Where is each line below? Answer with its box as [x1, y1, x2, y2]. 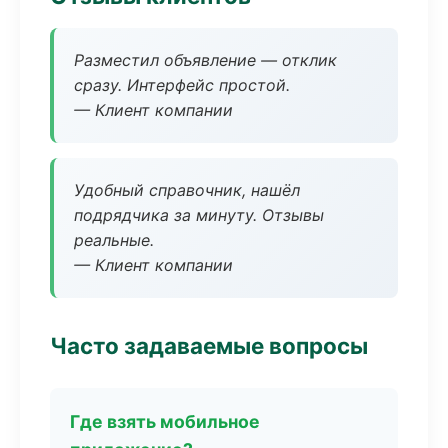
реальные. [74, 230, 154, 250]
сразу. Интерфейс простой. [74, 75, 290, 95]
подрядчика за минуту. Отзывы [74, 205, 324, 225]
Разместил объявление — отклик [74, 50, 337, 70]
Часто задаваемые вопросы [50, 332, 368, 359]
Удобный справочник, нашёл [74, 180, 300, 200]
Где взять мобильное [70, 411, 260, 432]
